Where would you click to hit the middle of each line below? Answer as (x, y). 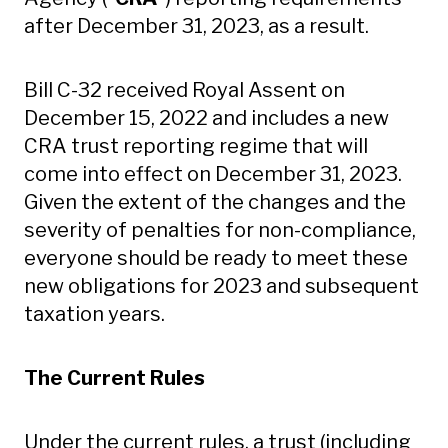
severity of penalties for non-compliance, (220, 230)
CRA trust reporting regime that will (196, 146)
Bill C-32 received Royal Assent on (184, 90)
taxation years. (94, 314)
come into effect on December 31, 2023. (213, 174)
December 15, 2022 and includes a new (206, 118)
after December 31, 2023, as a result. (196, 26)
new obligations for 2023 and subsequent (221, 286)
